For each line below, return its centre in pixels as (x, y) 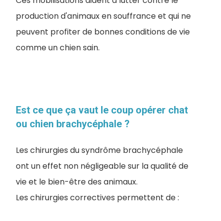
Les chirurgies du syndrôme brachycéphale (99, 150)
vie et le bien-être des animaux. (77, 182)
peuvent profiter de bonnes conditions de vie (103, 32)
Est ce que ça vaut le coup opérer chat (102, 110)
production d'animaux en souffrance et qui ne (103, 16)
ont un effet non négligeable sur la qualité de (102, 166)
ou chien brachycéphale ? (73, 124)
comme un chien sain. (58, 48)
